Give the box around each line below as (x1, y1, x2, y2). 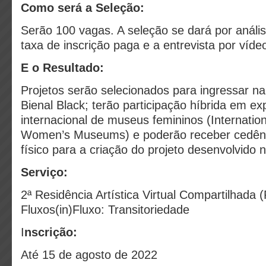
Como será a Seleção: (21, 1, 144, 14)
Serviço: (21, 166, 68, 179)
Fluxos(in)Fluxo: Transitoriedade (21, 203, 189, 216)
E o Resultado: (21, 61, 104, 74)
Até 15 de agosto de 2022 (21, 248, 157, 261)
